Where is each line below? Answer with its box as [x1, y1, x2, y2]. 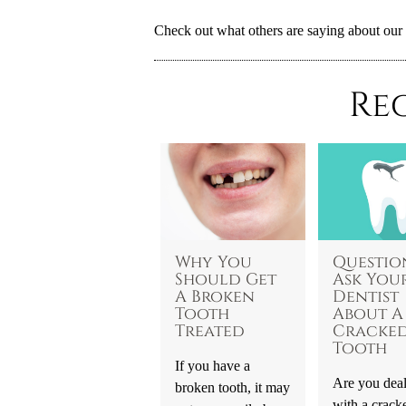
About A [332, 303, 403, 325]
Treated [174, 320, 245, 343]
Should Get [174, 268, 276, 291]
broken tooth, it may [174, 378, 290, 396]
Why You [174, 251, 252, 274]
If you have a [174, 356, 250, 374]
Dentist [332, 285, 399, 308]
